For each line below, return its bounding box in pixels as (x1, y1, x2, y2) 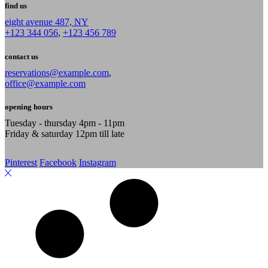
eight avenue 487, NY (5, 17, 89, 28)
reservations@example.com (5, 67, 109, 78)
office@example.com (5, 78, 86, 89)
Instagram (79, 157, 116, 167)
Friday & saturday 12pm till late (5, 128, 124, 139)
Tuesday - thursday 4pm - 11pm (5, 117, 124, 128)
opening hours (5, 102, 53, 111)
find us (5, 1, 27, 11)
